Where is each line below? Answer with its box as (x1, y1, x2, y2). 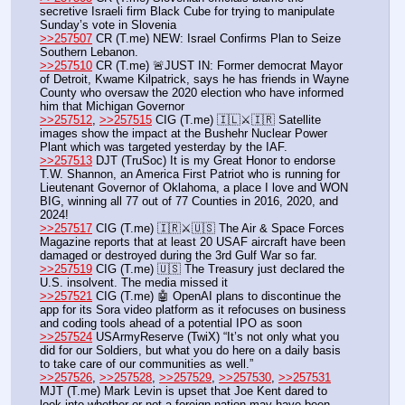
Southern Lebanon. (40, 45, 138, 60)
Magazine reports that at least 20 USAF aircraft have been (40, 235, 345, 250)
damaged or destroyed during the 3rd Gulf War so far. (40, 249, 317, 263)
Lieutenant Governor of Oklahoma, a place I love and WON (40, 181, 348, 195)
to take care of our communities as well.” (40, 357, 253, 372)
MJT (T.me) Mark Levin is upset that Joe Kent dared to (40, 384, 327, 399)
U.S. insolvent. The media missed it (40, 276, 228, 290)
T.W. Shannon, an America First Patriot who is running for (40, 167, 340, 182)
